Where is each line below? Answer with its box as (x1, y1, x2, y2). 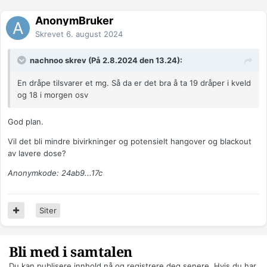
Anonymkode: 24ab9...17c (8, 168, 103, 178)
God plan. (8, 117, 44, 127)
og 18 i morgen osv (17, 90, 88, 100)
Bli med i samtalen (9, 244, 132, 261)
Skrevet (35, 29, 66, 39)
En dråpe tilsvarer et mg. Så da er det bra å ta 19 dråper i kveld (17, 78, 251, 88)
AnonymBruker (35, 14, 113, 27)
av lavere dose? (8, 148, 66, 159)
